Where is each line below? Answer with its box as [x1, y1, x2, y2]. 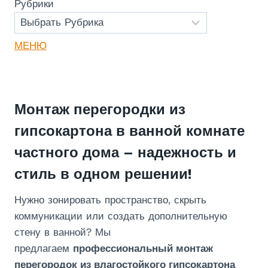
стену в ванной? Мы [14, 226, 111, 238]
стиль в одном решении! [14, 165, 192, 182]
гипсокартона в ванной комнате [14, 122, 245, 139]
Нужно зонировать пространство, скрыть [14, 193, 206, 206]
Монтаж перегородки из [14, 100, 185, 118]
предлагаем [14, 242, 73, 254]
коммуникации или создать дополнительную [14, 209, 227, 222]
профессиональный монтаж [73, 242, 213, 254]
